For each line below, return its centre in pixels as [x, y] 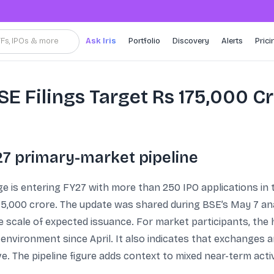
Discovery [191, 41]
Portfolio [144, 41]
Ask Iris [101, 41]
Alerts [232, 41]
